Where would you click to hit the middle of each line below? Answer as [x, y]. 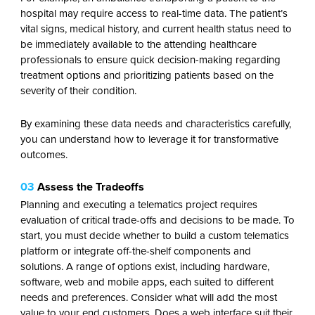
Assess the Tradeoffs [89, 187]
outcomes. [44, 155]
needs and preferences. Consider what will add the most [148, 297]
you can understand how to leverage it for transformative [149, 139]
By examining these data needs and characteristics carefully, [155, 124]
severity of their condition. [81, 91]
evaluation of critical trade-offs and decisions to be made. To [157, 220]
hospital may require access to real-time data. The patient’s [154, 13]
